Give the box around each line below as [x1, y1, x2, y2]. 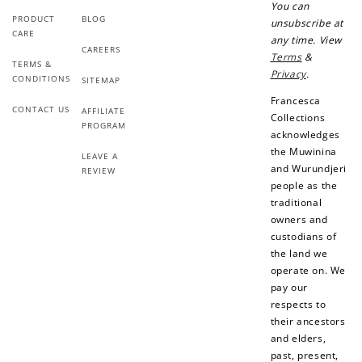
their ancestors [270, 314, 346, 328]
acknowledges [270, 127, 340, 141]
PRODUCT [12, 12, 55, 24]
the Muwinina [270, 144, 337, 158]
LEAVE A [81, 149, 118, 162]
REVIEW [81, 164, 116, 176]
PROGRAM [81, 119, 126, 131]
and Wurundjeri [270, 161, 347, 175]
